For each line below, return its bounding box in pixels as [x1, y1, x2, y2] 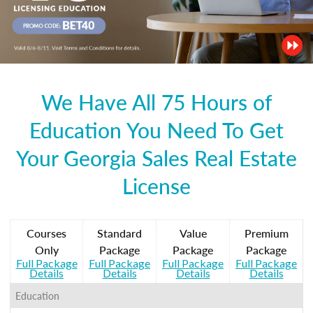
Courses [27, 224, 66, 241]
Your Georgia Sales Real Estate [16, 143, 297, 173]
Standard [97, 224, 142, 241]
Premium [244, 224, 289, 241]
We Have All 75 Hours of [41, 87, 272, 117]
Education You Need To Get [29, 115, 284, 145]
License [122, 170, 191, 201]
